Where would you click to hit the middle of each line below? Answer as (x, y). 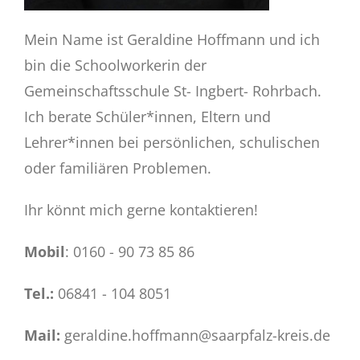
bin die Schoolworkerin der (115, 65)
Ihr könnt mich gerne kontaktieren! (141, 210)
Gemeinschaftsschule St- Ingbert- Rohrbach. (172, 91)
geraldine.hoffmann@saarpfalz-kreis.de (195, 335)
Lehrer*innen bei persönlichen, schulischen (172, 143)
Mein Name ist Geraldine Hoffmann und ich (172, 40)
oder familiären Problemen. (117, 168)
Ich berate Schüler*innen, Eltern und (147, 117)
